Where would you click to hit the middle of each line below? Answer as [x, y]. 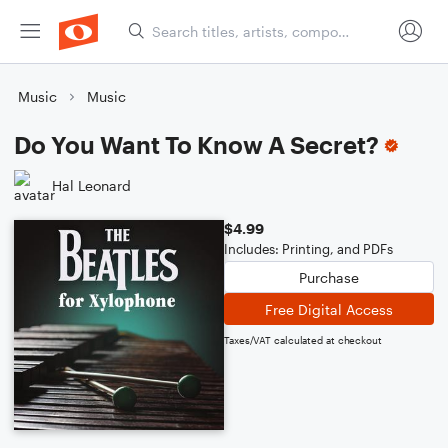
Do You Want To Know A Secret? [196, 144]
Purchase [329, 277]
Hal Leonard [91, 185]
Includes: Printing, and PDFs [308, 249]
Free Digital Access [329, 309]
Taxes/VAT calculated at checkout [303, 340]
